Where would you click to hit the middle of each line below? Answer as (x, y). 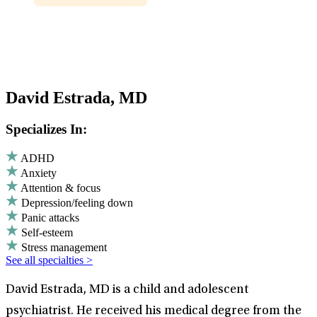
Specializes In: (46, 129)
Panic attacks (50, 218)
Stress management (64, 248)
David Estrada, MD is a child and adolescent (127, 290)
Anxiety (39, 173)
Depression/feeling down (77, 203)
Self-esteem (47, 233)
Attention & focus (60, 188)
